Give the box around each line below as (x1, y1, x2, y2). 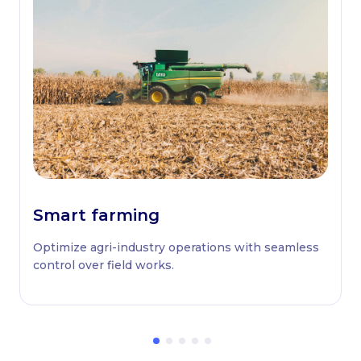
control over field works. (33, 258, 174, 273)
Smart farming (33, 205, 160, 226)
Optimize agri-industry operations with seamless (33, 240, 319, 255)
